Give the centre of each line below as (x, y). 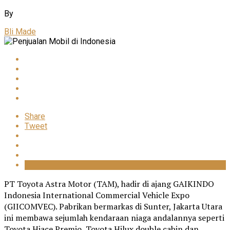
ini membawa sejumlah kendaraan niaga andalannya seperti (114, 217)
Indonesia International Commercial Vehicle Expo (97, 195)
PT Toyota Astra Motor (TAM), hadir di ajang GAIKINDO (109, 184)
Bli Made (20, 31)
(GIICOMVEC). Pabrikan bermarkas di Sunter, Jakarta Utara (113, 206)
